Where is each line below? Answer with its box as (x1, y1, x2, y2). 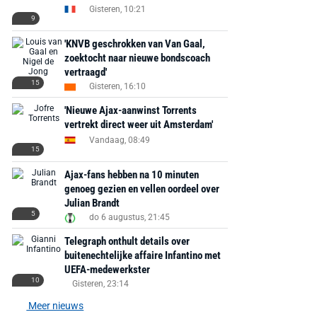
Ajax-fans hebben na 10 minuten (64, 168, 199, 181)
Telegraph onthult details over (64, 235, 190, 248)
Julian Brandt (64, 197, 120, 209)
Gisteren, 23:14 (71, 279, 129, 289)
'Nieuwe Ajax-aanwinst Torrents (64, 104, 197, 117)
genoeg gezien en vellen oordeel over (64, 183, 219, 195)
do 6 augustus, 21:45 (88, 212, 170, 222)
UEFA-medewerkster (64, 263, 150, 276)
